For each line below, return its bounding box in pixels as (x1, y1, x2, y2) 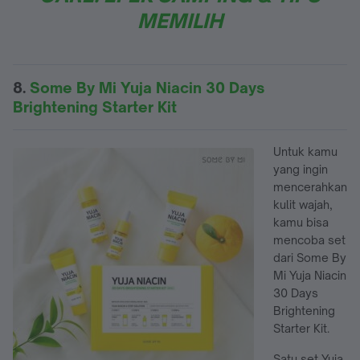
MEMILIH (137, 8, 223, 33)
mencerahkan (273, 179, 347, 194)
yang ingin (273, 162, 328, 176)
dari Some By (273, 250, 346, 264)
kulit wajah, (273, 197, 333, 211)
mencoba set (273, 232, 346, 247)
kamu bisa (273, 215, 329, 229)
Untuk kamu (273, 144, 337, 158)
